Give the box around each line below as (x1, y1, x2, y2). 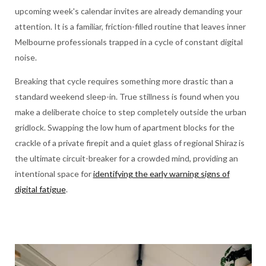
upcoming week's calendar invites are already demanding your (14, 5, 242, 16)
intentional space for (14, 168, 93, 179)
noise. (14, 52, 37, 62)
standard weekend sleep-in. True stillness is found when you (14, 91, 239, 102)
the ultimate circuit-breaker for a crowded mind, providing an (14, 153, 238, 163)
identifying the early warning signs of (93, 168, 230, 179)
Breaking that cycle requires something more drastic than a (14, 75, 233, 86)
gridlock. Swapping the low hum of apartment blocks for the (14, 122, 235, 132)
